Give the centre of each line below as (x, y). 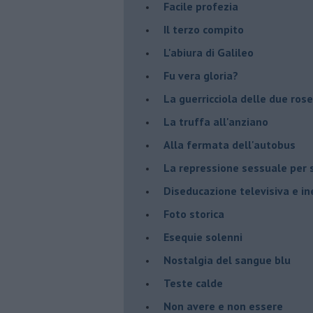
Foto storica (194, 213)
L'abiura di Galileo (209, 52)
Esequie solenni (203, 236)
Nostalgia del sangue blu (227, 260)
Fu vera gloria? (201, 75)
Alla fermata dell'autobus (230, 144)
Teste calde (193, 283)
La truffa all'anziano (216, 121)
